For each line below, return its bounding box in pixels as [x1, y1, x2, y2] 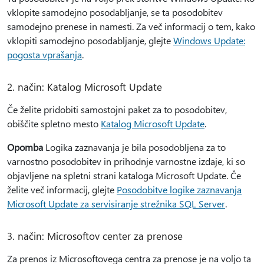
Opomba [7, 141, 43, 153]
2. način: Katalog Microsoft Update [7, 80, 162, 93]
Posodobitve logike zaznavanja [117, 183, 242, 196]
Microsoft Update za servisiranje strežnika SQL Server [7, 197, 225, 210]
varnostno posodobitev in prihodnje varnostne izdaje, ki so [7, 155, 245, 167]
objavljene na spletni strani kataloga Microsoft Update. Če [7, 169, 241, 181]
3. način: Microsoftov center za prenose [7, 229, 183, 242]
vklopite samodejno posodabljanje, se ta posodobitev [7, 6, 223, 18]
